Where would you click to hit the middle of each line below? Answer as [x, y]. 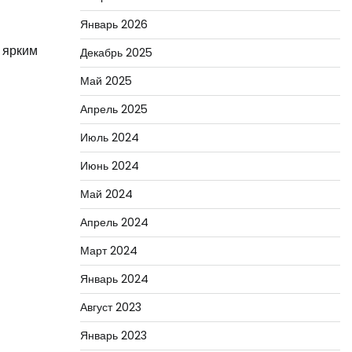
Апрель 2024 [114, 222]
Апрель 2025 [114, 109]
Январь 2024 [114, 279]
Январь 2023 [113, 335]
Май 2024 [106, 194]
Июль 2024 [109, 137]
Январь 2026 [114, 24]
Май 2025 [106, 81]
